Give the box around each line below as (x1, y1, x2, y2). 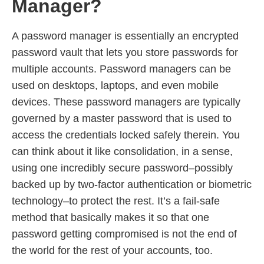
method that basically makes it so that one (12, 212, 209, 224)
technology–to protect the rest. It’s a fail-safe (12, 195, 220, 207)
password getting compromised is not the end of (12, 228, 237, 240)
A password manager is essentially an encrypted (12, 30, 239, 42)
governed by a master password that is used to (12, 113, 232, 125)
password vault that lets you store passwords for (12, 47, 238, 59)
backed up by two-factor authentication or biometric (12, 179, 252, 191)
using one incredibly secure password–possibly (12, 162, 233, 174)
